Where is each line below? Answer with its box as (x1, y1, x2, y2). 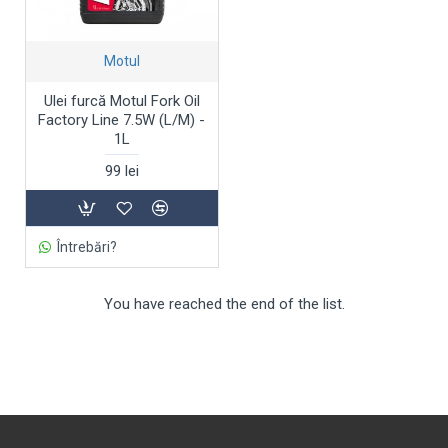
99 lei (104, 161, 139, 180)
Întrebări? (56, 238, 117, 255)
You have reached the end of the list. (103, 294, 345, 313)
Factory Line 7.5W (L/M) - (38, 110, 206, 129)
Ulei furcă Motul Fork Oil (43, 91, 200, 110)
